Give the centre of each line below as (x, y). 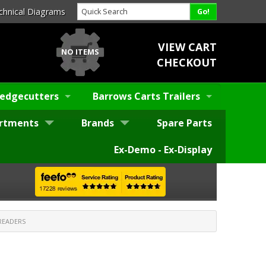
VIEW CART (187, 47)
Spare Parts (184, 123)
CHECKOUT (186, 62)
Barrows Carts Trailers (146, 96)
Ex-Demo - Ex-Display (163, 150)
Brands (98, 123)
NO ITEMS (80, 51)
